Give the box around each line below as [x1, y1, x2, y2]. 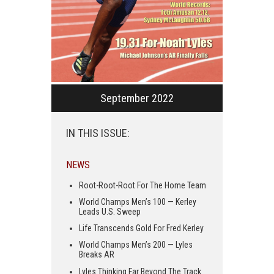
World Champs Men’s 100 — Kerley [79, 197, 196, 207]
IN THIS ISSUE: [66, 126, 130, 139]
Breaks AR [79, 250, 114, 260]
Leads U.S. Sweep [79, 207, 141, 217]
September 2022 [100, 91, 174, 105]
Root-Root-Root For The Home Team [79, 180, 206, 190]
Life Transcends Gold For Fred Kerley [79, 223, 204, 234]
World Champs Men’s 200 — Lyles [79, 240, 193, 250]
